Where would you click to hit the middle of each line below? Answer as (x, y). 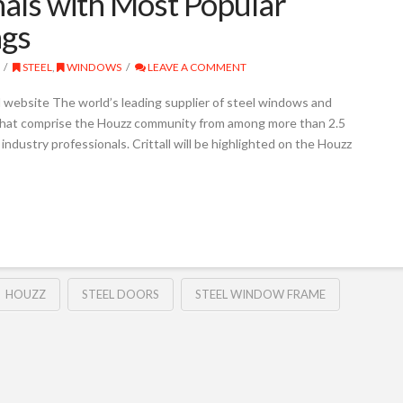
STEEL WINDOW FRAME (260, 295)
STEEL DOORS (120, 295)
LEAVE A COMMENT (197, 67)
